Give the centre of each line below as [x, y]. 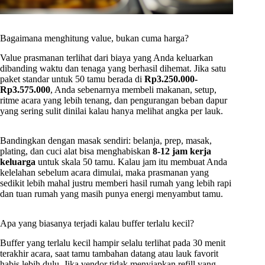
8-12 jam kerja [182, 151]
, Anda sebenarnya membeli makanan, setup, [133, 89]
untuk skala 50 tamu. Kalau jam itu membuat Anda [131, 161]
